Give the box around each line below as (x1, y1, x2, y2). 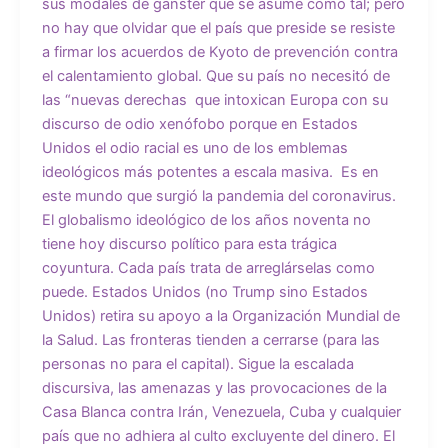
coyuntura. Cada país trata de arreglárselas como (41, 259, 375, 278)
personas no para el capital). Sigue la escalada (41, 355, 354, 374)
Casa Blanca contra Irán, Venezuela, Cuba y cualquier (41, 403, 401, 422)
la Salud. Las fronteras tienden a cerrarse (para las (41, 331, 380, 350)
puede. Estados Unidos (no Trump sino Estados (41, 283, 368, 302)
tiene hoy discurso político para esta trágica (41, 235, 337, 254)
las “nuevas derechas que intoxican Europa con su (41, 91, 388, 110)
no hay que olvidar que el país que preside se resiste (41, 19, 395, 38)
